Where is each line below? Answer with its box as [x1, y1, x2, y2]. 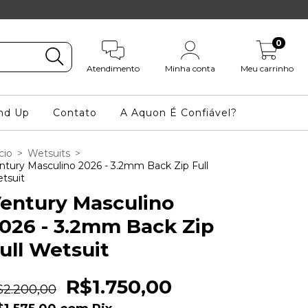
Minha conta [165, 63, 216, 74]
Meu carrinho [241, 63, 294, 74]
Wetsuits [27, 147, 70, 159]
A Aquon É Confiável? [120, 107, 238, 119]
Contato [53, 107, 98, 119]
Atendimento [86, 63, 140, 74]
